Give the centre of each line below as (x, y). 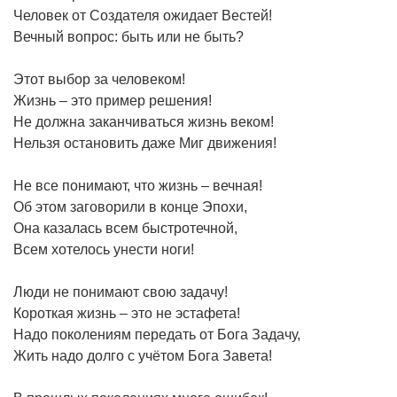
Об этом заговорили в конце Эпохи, (130, 206)
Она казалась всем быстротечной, (125, 228)
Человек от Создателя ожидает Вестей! (143, 15)
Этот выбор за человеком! (99, 79)
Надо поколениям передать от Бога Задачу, (157, 334)
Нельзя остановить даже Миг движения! (145, 143)
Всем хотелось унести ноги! (104, 249)
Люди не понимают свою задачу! (121, 292)
